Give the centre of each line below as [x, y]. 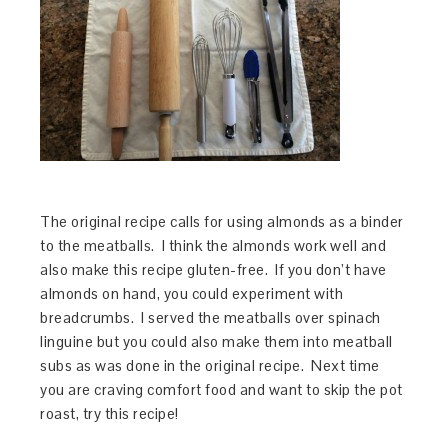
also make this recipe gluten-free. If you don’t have [213, 269]
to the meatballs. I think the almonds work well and [213, 245]
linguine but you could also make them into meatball [216, 341]
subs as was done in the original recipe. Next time [210, 365]
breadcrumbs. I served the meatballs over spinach [210, 317]
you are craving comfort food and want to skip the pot [221, 389]
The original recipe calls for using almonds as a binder [222, 221]
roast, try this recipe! [109, 413]
